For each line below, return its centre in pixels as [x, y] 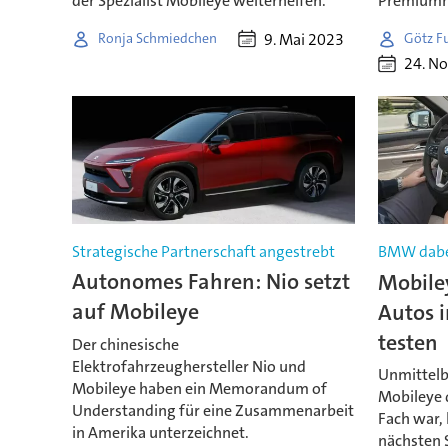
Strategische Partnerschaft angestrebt [203, 252]
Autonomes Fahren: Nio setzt [210, 282]
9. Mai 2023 [304, 39]
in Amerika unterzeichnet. [160, 432]
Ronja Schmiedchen [157, 38]
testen [407, 342]
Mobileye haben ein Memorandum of [199, 388]
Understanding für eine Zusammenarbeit [212, 410]
